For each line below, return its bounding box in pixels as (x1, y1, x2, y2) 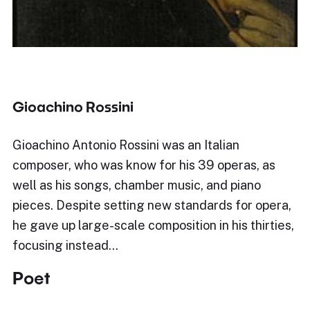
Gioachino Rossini (12, 98, 134, 115)
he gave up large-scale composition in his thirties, (12, 218, 294, 232)
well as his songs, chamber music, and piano (12, 178, 261, 192)
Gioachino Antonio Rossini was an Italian (12, 138, 239, 152)
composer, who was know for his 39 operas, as (12, 158, 275, 172)
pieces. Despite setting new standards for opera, (12, 198, 291, 212)
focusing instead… (12, 238, 118, 253)
